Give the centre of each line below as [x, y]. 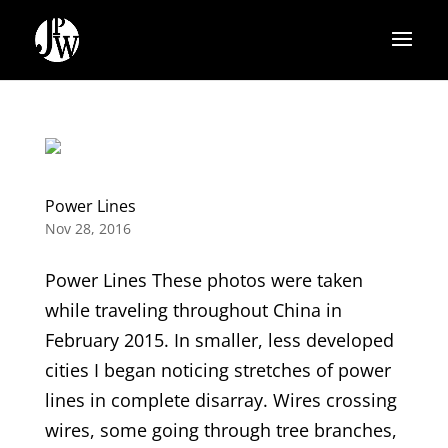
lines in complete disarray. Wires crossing [220, 400]
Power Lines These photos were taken [203, 280]
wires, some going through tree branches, [220, 430]
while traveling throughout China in [193, 310]
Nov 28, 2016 [87, 228]
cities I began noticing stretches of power [217, 370]
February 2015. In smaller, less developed [219, 340]
